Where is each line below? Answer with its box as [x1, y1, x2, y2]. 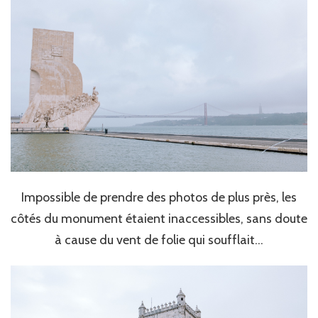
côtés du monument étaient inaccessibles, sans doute [11, 211, 307, 227]
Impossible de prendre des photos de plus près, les [21, 190, 297, 206]
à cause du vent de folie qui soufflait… [55, 232, 263, 248]
